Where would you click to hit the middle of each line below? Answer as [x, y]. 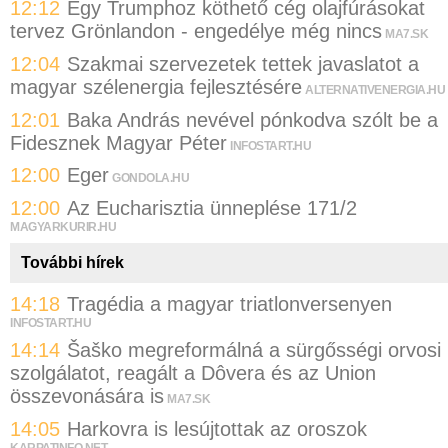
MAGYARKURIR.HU [63, 226]
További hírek [72, 263]
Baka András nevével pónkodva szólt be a [252, 119]
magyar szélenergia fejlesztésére [156, 87]
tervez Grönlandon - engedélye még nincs [196, 31]
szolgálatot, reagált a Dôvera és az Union [193, 373]
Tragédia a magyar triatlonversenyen [229, 303]
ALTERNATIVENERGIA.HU [375, 90]
